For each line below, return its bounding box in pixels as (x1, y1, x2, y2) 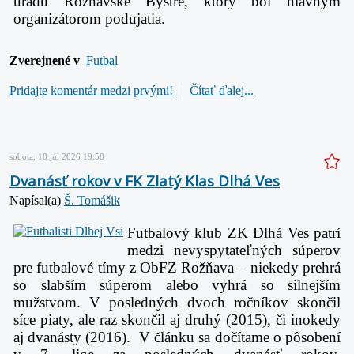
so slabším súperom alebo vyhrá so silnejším (13, 276, 341, 293)
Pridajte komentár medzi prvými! (9, 83, 176, 97)
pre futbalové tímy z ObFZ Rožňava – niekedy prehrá (13, 258, 341, 276)
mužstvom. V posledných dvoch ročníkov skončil (13, 293, 341, 311)
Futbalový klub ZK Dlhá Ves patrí (127, 224, 341, 241)
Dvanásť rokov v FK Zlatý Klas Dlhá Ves (9, 170, 280, 190)
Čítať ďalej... (190, 83, 254, 97)
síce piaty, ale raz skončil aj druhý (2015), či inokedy (13, 311, 341, 328)
